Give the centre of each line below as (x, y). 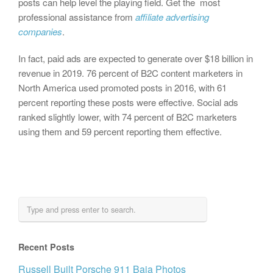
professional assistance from (77, 17)
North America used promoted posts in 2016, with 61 (122, 88)
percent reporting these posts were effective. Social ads (128, 102)
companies (40, 32)
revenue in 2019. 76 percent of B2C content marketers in (130, 73)
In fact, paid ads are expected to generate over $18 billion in (136, 58)
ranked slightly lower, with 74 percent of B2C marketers (128, 117)
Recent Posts (46, 247)
